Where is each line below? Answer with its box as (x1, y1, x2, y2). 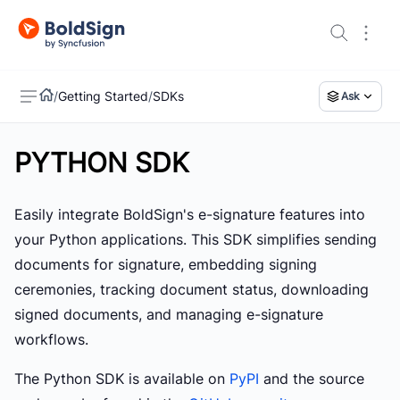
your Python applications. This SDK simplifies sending (14, 229, 377, 248)
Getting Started (58, 87, 148, 104)
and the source (259, 369, 364, 387)
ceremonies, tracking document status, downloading (14, 279, 369, 298)
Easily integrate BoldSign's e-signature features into (14, 204, 365, 223)
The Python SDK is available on (14, 369, 229, 387)
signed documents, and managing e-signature (14, 304, 323, 323)
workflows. (14, 329, 88, 348)
